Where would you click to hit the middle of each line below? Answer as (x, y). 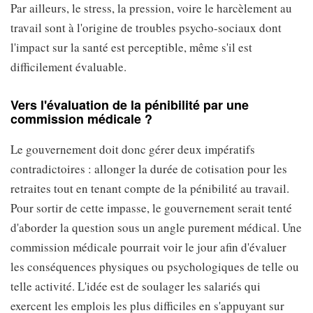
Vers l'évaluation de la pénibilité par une (130, 105)
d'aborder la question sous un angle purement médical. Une (156, 227)
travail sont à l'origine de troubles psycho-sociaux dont (146, 28)
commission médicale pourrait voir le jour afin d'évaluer (148, 247)
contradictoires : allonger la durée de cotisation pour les (149, 169)
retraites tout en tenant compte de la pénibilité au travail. (150, 188)
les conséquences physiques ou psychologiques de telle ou (155, 267)
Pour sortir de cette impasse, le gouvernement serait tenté (151, 208)
